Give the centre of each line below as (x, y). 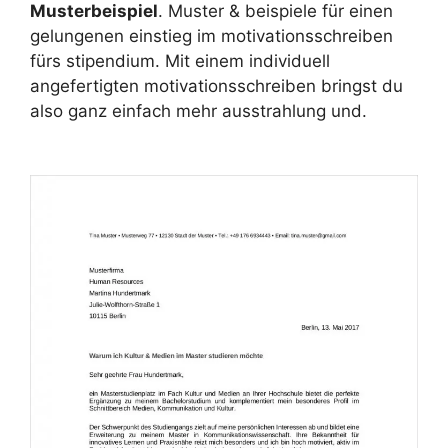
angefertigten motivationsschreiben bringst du (216, 86)
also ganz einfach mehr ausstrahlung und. (198, 111)
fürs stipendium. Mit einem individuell (180, 61)
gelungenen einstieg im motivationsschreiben (211, 36)
